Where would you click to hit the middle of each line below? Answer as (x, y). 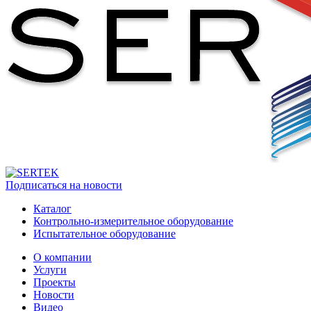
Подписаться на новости (64, 185)
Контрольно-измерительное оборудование (133, 221)
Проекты (54, 282)
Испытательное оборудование (104, 233)
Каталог (52, 208)
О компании (62, 257)
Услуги (50, 269)
